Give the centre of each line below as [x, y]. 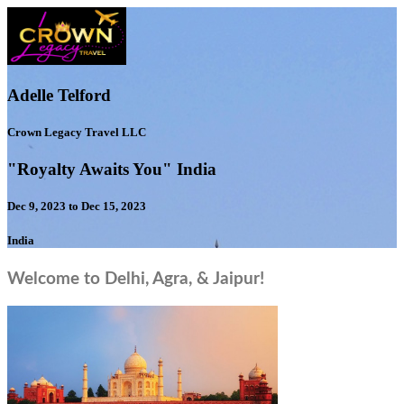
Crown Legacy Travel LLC [77, 132]
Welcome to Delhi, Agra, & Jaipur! [136, 279]
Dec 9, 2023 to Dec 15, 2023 [77, 207]
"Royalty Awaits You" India [112, 170]
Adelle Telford [59, 95]
